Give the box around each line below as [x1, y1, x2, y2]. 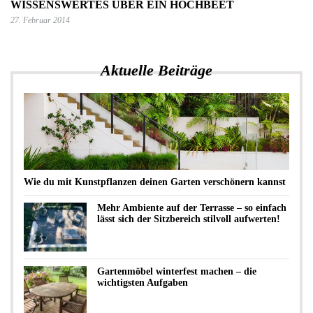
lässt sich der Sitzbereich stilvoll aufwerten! [97, 214, 280, 224]
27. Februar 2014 [10, 15, 70, 25]
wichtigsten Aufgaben [97, 277, 188, 288]
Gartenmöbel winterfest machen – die [97, 266, 256, 277]
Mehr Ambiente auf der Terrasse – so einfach [97, 203, 286, 213]
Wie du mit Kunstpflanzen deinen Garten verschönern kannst [24, 177, 286, 187]
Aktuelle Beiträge [101, 61, 212, 79]
